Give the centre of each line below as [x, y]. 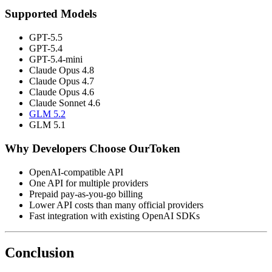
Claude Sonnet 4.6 [65, 103]
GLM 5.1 [47, 125]
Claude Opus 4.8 [62, 70]
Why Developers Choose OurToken [93, 148]
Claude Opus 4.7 [62, 81]
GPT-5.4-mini [56, 59]
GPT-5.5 [46, 38]
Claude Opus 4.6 [62, 92]
